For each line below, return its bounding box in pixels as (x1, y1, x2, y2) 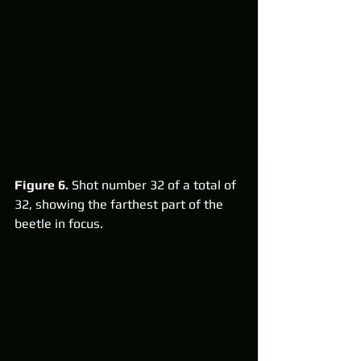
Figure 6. (15, 176, 68, 193)
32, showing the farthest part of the (15, 196, 226, 212)
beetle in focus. (15, 215, 103, 231)
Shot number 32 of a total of (68, 176, 239, 193)
